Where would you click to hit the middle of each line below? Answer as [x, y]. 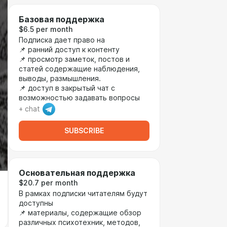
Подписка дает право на [62, 40]
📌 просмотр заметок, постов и [74, 59]
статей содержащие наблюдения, [79, 69]
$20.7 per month [48, 183]
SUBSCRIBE [84, 131]
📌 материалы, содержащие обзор [80, 213]
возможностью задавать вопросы [79, 98]
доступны [36, 203]
